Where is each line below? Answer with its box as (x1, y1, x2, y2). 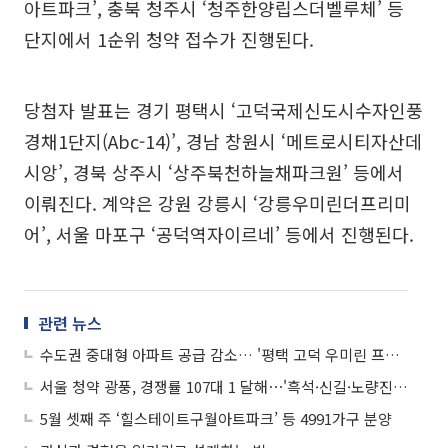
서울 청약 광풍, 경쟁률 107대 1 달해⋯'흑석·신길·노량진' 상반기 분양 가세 (393, 376, 408, 398)
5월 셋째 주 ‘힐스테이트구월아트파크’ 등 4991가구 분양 (40, 408, 392, 430)
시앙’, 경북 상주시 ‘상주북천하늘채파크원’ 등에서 (24, 159, 404, 186)
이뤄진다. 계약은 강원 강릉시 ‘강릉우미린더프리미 (24, 190, 411, 217)
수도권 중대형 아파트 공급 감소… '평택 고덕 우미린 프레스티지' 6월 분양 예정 (385, 344, 400, 366)
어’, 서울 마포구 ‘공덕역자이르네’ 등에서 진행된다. (24, 221, 414, 248)
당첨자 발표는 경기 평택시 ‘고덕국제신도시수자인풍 (24, 97, 423, 124)
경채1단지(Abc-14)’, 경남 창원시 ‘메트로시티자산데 (24, 128, 422, 155)
